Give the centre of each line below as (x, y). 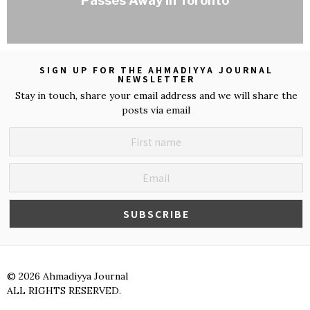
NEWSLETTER (156, 79)
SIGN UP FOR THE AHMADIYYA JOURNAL (156, 70)
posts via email (156, 110)
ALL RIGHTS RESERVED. (64, 290)
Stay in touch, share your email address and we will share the (156, 96)
